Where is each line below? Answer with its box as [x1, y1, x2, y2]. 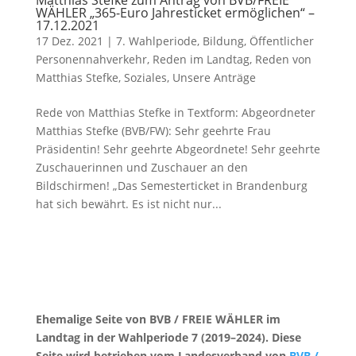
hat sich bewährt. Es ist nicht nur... [35, 196, 222, 211]
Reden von [254, 52, 311, 67]
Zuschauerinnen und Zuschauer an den [35, 160, 248, 175]
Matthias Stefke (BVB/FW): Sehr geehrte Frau [35, 123, 271, 138]
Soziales [123, 70, 167, 85]
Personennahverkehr [35, 52, 147, 67]
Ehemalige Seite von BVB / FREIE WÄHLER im [35, 311, 281, 327]
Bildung [202, 33, 244, 48]
